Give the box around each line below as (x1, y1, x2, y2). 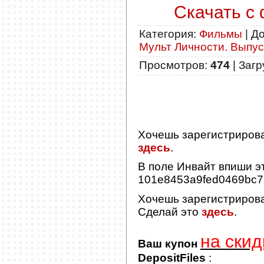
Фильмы (199, 27, 242, 40)
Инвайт (177, 160, 216, 173)
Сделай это (138, 205, 202, 218)
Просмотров (139, 58, 204, 71)
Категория (139, 27, 193, 40)
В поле (138, 160, 177, 173)
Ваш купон (138, 237, 197, 250)
